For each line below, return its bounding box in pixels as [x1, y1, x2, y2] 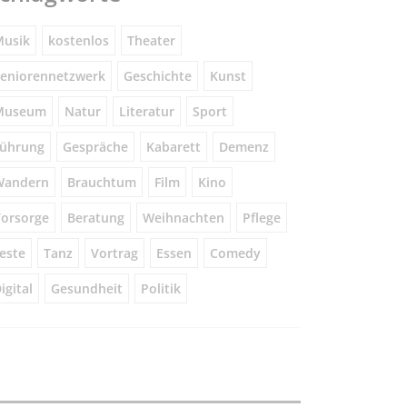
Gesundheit [50, 280, 123, 298]
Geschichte [123, 67, 192, 85]
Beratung [66, 209, 124, 227]
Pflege [242, 209, 281, 227]
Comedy [209, 244, 261, 263]
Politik [140, 280, 181, 298]
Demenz [218, 138, 269, 156]
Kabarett [145, 138, 201, 156]
